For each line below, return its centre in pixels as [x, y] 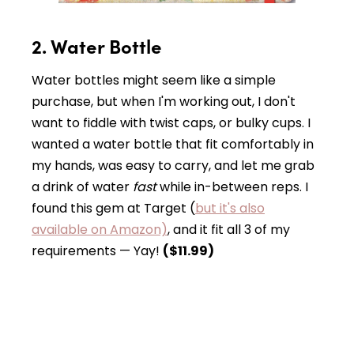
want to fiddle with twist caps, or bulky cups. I [171, 122]
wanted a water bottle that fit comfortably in [173, 144]
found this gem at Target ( [113, 208]
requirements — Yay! [97, 250]
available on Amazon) [100, 229]
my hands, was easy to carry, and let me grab [173, 165]
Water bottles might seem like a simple [154, 80]
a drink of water [82, 186]
